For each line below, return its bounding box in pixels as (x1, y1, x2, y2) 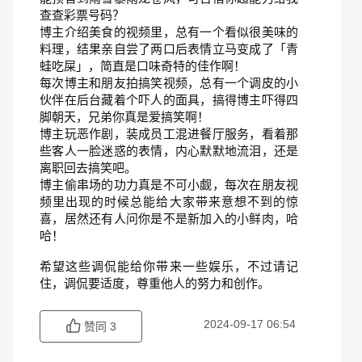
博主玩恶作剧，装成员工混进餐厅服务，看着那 (40, 127, 298, 141)
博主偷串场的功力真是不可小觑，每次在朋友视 (40, 178, 298, 192)
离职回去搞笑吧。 (40, 161, 137, 175)
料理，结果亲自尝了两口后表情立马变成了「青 (40, 42, 298, 56)
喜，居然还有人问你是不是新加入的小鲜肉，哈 (40, 212, 298, 225)
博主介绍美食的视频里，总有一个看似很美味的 (40, 25, 298, 39)
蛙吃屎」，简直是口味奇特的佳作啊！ (40, 59, 246, 73)
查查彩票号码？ (40, 8, 124, 22)
